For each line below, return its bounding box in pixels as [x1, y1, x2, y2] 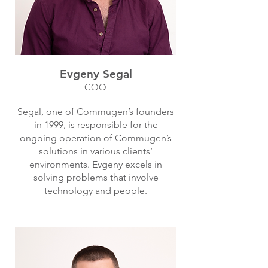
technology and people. [44, 185, 147, 196]
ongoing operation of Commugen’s [20, 132, 172, 144]
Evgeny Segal [59, 67, 132, 81]
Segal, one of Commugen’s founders [17, 106, 174, 117]
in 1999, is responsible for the [33, 119, 158, 130]
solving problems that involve [33, 172, 159, 183]
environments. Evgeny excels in [29, 159, 162, 170]
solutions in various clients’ [39, 145, 153, 157]
